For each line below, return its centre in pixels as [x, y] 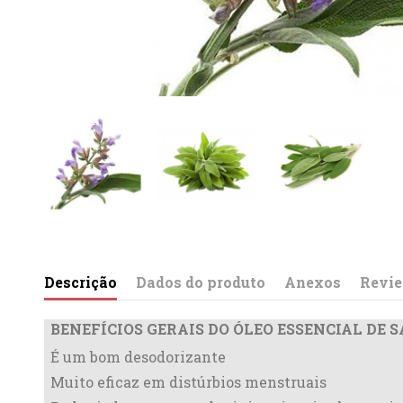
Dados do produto [200, 282]
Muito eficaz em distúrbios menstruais [188, 381]
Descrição [80, 282]
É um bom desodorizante [138, 356]
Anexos [312, 282]
